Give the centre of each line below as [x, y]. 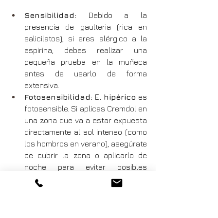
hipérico [120, 97]
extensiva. [42, 85]
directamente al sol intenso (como [86, 132]
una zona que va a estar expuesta [86, 120]
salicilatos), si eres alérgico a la [86, 38]
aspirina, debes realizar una [86, 50]
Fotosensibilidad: [58, 97]
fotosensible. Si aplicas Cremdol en [86, 108]
